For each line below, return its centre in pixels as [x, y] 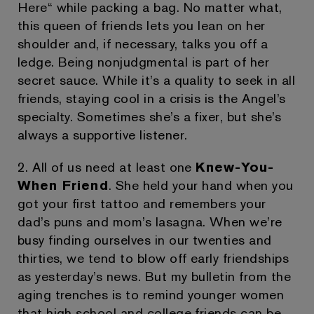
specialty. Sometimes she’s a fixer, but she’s [149, 116]
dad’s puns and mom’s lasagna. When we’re [150, 221]
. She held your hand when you [201, 185]
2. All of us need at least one [107, 167]
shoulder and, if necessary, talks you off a [143, 43]
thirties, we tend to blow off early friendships [153, 258]
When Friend [63, 185]
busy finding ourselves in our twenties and [144, 240]
